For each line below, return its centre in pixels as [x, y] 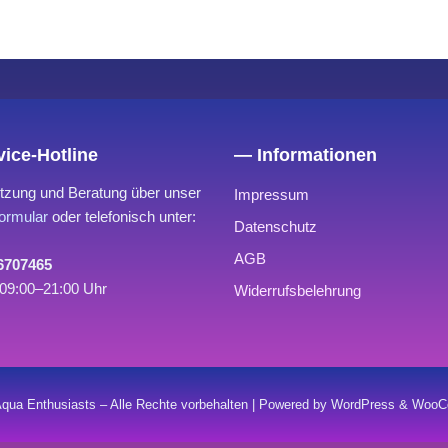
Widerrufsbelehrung [297, 290]
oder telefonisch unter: [122, 216]
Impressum [271, 194]
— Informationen [305, 154]
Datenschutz [275, 226]
